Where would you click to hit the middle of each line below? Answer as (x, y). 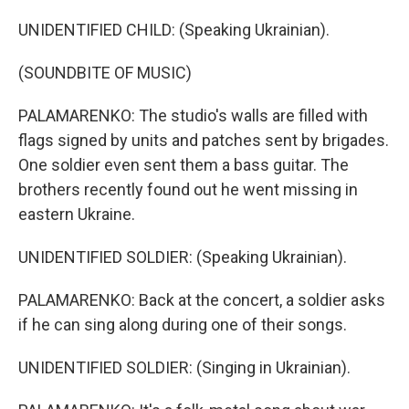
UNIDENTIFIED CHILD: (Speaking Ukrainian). (174, 30)
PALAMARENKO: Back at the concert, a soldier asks (202, 300)
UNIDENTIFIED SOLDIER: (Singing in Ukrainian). (184, 367)
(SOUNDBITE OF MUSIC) (105, 73)
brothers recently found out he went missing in (188, 189)
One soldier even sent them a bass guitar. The (184, 165)
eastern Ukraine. (77, 214)
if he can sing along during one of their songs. (183, 325)
